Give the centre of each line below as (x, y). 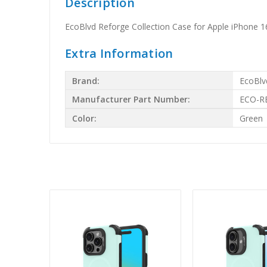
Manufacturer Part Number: (131, 99)
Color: (85, 118)
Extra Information (119, 54)
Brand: (86, 80)
